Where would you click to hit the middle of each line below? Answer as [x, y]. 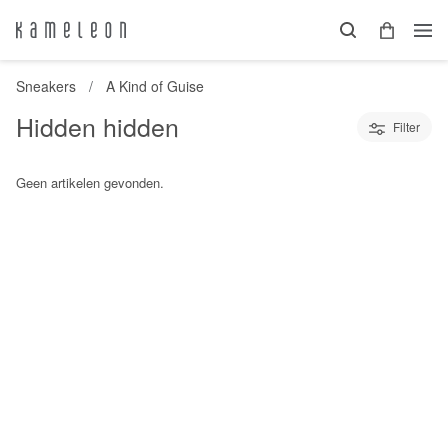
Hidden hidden [97, 126]
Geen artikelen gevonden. [90, 182]
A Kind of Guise [154, 86]
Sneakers [46, 86]
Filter [406, 126]
